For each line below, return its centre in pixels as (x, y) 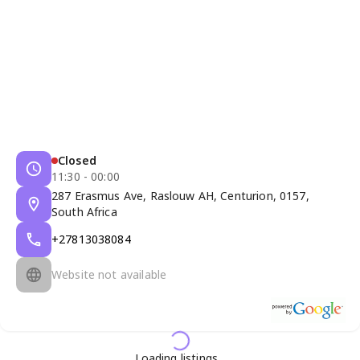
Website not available (109, 274)
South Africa (84, 211)
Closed (77, 160)
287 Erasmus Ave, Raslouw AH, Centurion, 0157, (180, 195)
